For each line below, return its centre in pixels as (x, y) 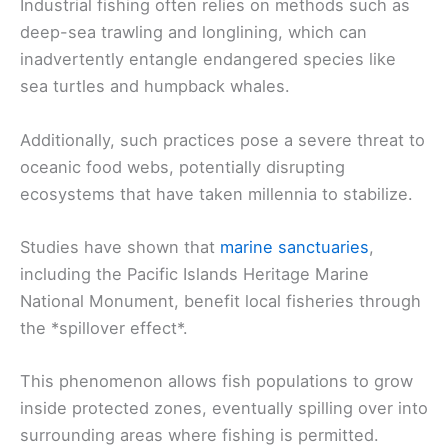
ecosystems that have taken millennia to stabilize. (216, 193)
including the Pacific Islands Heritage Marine (194, 273)
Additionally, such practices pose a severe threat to (222, 139)
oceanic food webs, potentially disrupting (182, 166)
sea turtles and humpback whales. (155, 86)
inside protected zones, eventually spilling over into (224, 408)
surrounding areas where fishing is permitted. (199, 435)
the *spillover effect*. (104, 327)
